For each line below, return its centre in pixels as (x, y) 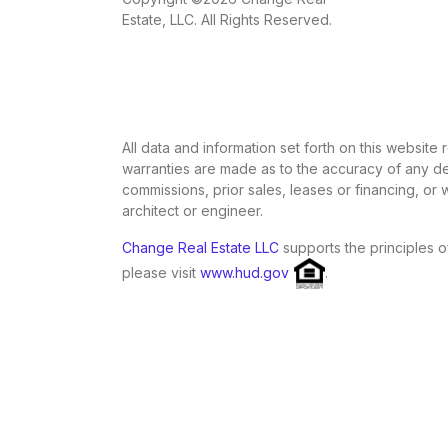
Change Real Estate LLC (200, 247)
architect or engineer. (192, 210)
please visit (161, 272)
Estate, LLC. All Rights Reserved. (227, 19)
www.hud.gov (244, 272)
